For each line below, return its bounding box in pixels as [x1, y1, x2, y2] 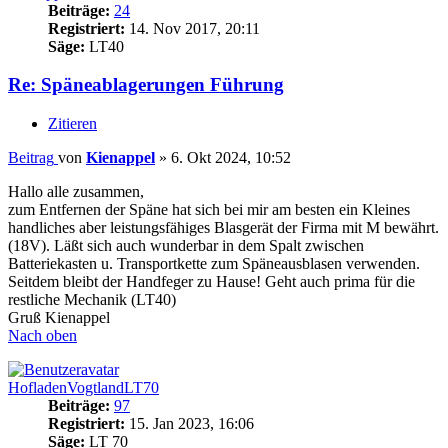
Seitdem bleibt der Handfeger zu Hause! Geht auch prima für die [8, 273, 415, 291]
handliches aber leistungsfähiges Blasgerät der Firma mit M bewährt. [8, 219, 439, 237]
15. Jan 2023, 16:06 [125, 415, 254, 433]
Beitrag [8, 149, 54, 167]
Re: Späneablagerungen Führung [8, 74, 284, 96]
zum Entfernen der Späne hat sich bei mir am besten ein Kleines [8, 201, 410, 219]
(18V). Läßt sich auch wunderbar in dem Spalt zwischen [8, 237, 364, 255]
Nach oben [8, 327, 77, 345]
